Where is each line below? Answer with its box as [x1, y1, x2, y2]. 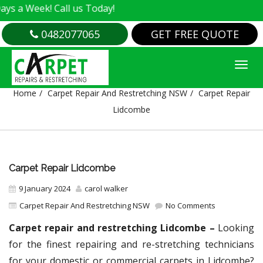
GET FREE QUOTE [150, 27, 239, 41]
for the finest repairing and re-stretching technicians [9, 238, 254, 251]
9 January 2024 [19, 183, 70, 194]
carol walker [85, 183, 128, 194]
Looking [218, 221, 254, 234]
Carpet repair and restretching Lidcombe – [9, 221, 218, 234]
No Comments [164, 200, 215, 211]
